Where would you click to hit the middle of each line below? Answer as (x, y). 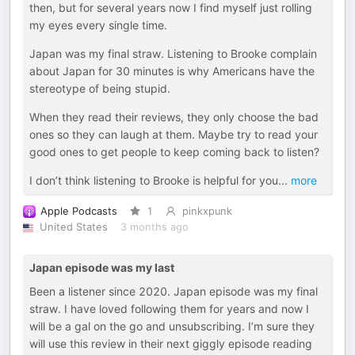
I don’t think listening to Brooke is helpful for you (154, 180)
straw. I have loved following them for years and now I (169, 309)
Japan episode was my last (102, 267)
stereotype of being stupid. (100, 88)
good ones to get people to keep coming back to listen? (174, 152)
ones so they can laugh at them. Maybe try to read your (174, 134)
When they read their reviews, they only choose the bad (174, 117)
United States (73, 227)
